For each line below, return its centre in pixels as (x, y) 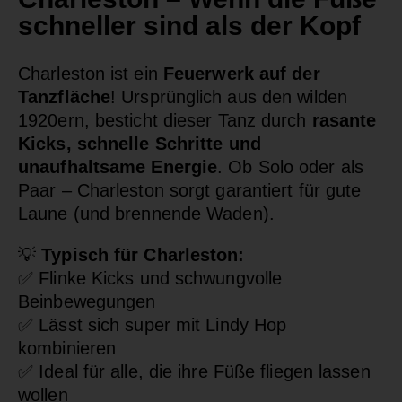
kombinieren (67, 348)
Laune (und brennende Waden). (146, 213)
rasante (344, 120)
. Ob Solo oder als (290, 166)
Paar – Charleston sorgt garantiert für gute (190, 190)
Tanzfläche (64, 96)
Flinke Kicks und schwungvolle (158, 278)
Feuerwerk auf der (241, 73)
